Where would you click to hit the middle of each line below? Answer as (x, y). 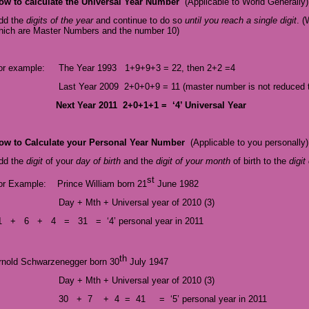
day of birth (98, 161)
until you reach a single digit (241, 21)
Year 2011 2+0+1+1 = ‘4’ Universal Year (160, 106)
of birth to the (260, 161)
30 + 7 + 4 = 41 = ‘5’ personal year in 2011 (163, 299)
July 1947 (148, 261)
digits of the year (60, 21)
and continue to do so (139, 21)
